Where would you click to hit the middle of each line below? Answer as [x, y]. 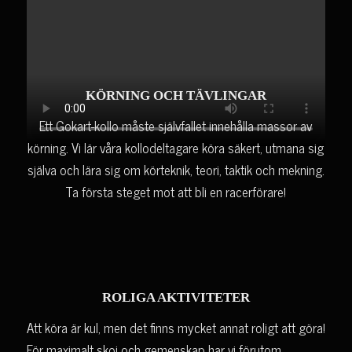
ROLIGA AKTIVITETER [176, 298]
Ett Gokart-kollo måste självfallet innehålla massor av [176, 125]
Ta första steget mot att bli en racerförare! [176, 191]
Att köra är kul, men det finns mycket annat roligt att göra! [176, 327]
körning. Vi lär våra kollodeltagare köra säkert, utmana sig [176, 147]
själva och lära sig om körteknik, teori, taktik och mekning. [176, 169]
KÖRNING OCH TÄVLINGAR [176, 96]
